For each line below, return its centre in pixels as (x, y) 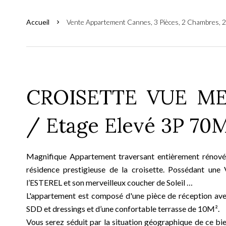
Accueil (38, 22)
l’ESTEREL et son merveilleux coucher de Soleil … (109, 182)
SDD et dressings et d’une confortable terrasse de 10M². (123, 209)
